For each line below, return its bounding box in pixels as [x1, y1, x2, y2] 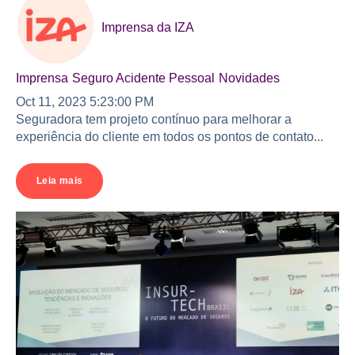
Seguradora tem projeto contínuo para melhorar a [16, 112, 292, 126]
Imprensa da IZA [101, 20, 194, 34]
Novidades [219, 71, 280, 85]
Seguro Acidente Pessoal [72, 71, 215, 85]
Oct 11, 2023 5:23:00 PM [16, 94, 154, 109]
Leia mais [36, 175, 83, 187]
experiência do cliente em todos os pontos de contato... [16, 129, 323, 143]
